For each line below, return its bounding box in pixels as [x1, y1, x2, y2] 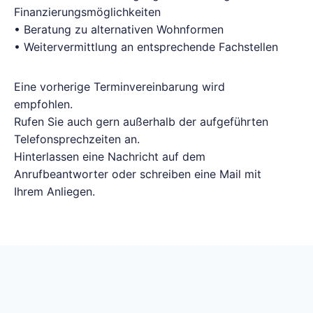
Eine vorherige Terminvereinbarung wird [14, 80, 225, 94]
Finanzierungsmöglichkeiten [14, 5, 161, 19]
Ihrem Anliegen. [14, 184, 95, 198]
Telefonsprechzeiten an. [14, 132, 140, 146]
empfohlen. [14, 97, 73, 111]
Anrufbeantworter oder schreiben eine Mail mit [14, 167, 261, 181]
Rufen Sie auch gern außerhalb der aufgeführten [14, 115, 268, 129]
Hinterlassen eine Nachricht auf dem [14, 150, 205, 163]
